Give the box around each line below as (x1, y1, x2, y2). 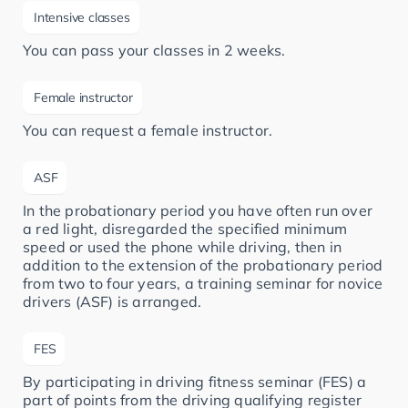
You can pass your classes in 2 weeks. (23, 41, 286, 60)
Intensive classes (34, 9, 130, 26)
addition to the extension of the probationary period (23, 256, 383, 275)
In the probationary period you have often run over (23, 201, 373, 220)
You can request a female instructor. (23, 121, 273, 140)
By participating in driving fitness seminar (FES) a (23, 372, 367, 392)
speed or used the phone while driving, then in (23, 238, 342, 257)
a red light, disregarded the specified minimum (23, 219, 348, 239)
